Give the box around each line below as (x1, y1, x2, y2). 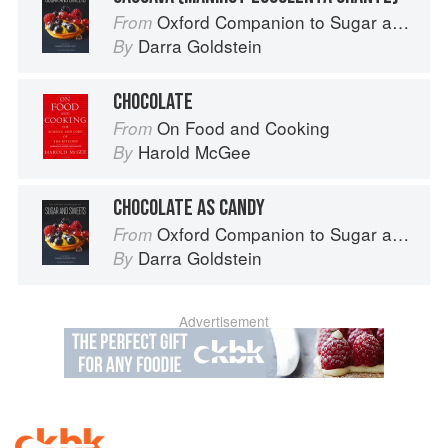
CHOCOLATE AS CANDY (113, 194, 265, 223)
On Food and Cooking (157, 115, 330, 141)
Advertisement (179, 311, 269, 332)
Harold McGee (138, 139, 251, 165)
